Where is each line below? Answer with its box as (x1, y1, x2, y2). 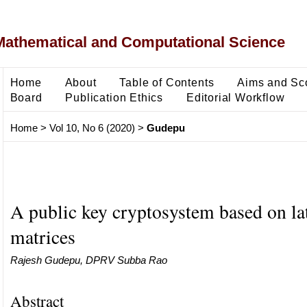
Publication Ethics (65, 90, 164, 103)
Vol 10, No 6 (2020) (49, 122, 135, 134)
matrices (10, 223, 75, 249)
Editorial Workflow (186, 90, 285, 103)
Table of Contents (119, 75, 214, 88)
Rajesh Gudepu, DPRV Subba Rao (10, 254, 167, 266)
